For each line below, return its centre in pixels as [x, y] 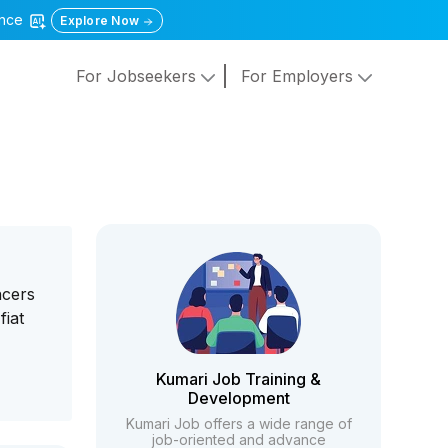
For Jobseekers [138, 76]
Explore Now [101, 20]
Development [238, 398]
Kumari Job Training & [239, 379]
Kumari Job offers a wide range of [238, 423]
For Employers [299, 76]
